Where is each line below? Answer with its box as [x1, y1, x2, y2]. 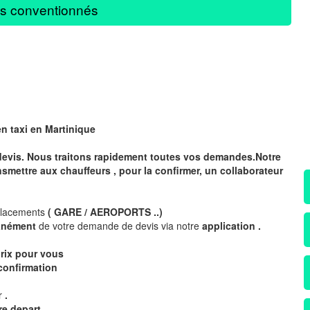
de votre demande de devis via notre [39, 218, 202, 232]
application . [202, 218, 261, 232]
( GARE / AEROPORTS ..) [48, 204, 163, 219]
